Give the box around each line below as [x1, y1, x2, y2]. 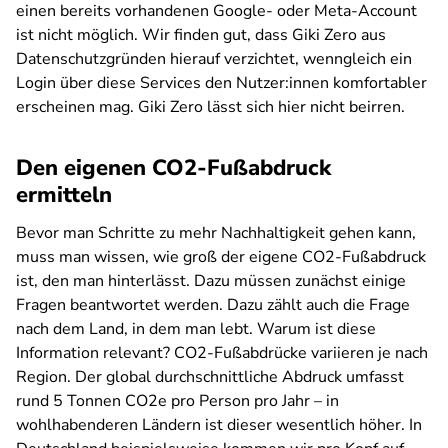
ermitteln [16, 180, 112, 210]
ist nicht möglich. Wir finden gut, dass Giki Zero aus [16, 24, 386, 46]
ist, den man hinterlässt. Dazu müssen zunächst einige [16, 270, 406, 292]
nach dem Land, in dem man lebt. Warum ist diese [16, 318, 376, 340]
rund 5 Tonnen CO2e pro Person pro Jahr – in [16, 390, 339, 412]
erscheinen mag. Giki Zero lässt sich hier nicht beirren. [16, 96, 409, 118]
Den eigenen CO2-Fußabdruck [16, 153, 331, 183]
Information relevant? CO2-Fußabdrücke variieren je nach [16, 342, 428, 364]
